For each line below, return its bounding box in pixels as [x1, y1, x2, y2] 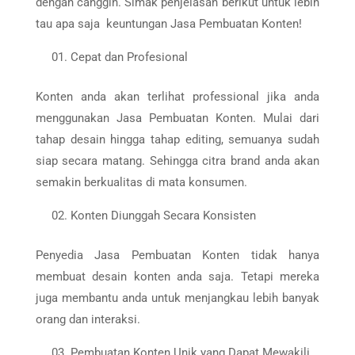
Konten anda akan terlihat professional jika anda [35, 90, 320, 104]
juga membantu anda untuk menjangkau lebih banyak [35, 291, 320, 305]
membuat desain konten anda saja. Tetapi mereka [35, 269, 320, 284]
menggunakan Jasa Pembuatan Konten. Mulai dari [35, 111, 320, 125]
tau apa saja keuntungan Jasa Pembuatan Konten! [35, 17, 302, 31]
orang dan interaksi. [35, 312, 140, 326]
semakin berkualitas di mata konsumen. [35, 175, 247, 189]
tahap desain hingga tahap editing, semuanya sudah [35, 132, 320, 147]
